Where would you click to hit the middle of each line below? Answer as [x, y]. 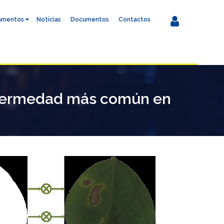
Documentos [90, 19]
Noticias [49, 19]
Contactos [134, 19]
